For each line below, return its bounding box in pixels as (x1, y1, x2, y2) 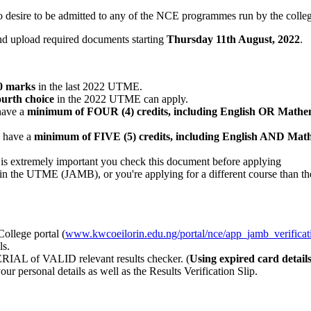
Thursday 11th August (167, 33, 272, 45)
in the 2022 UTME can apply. (54, 92, 188, 105)
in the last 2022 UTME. (35, 80, 142, 92)
